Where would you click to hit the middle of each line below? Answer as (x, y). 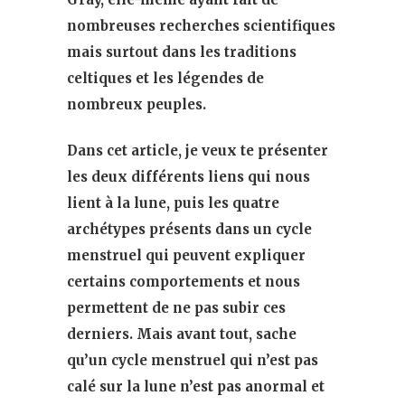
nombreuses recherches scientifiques (201, 25)
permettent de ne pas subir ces (176, 307)
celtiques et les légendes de (165, 78)
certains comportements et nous (184, 281)
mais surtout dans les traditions (182, 52)
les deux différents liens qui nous (188, 176)
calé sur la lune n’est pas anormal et (196, 386)
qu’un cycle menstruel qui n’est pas (193, 360)
